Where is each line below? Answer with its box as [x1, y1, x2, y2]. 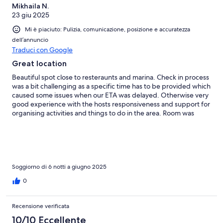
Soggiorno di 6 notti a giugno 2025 [12, 162, 107, 171]
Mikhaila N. [12, 1, 49, 10]
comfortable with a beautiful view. [12, 117, 117, 126]
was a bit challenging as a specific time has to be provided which [12, 81, 211, 91]
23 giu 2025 [12, 10, 49, 19]
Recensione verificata [12, 202, 69, 210]
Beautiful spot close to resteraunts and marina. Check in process [12, 72, 209, 82]
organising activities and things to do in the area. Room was [12, 108, 194, 117]
